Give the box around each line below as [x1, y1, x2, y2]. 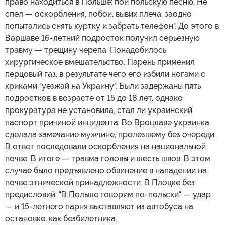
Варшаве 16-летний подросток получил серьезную [5, 33, 200, 43]
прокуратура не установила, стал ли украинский [5, 105, 192, 115]
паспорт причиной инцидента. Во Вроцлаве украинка [5, 117, 209, 127]
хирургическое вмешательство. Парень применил [5, 57, 195, 67]
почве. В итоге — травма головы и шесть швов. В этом [5, 153, 210, 163]
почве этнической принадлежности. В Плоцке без [5, 177, 195, 187]
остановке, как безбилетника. [5, 213, 117, 223]
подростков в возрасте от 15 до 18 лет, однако [5, 93, 183, 103]
